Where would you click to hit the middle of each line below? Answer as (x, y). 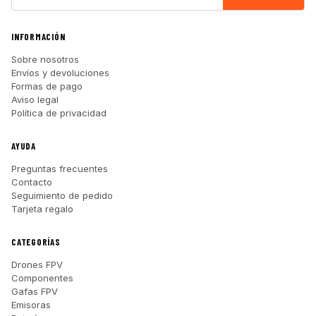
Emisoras (31, 304)
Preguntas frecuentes (60, 168)
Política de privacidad (59, 113)
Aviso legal (35, 99)
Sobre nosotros (45, 59)
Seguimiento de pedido (62, 195)
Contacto (32, 182)
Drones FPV (37, 264)
